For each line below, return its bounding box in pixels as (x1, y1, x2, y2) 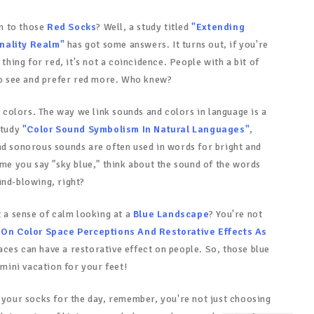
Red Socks (47, 21, 97, 34)
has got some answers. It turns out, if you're (64, 39, 268, 51)
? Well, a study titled (96, 21, 192, 34)
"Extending (191, 21, 245, 34)
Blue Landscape (132, 208, 210, 221)
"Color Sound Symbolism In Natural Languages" (22, 123, 250, 136)
